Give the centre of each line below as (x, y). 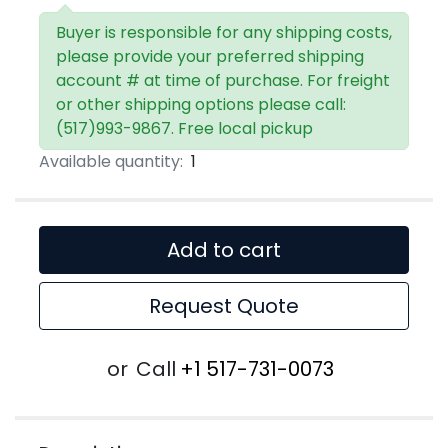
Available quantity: (111, 162)
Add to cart (224, 250)
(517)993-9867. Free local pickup (184, 129)
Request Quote (224, 306)
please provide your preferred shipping (210, 57)
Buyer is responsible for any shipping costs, (224, 33)
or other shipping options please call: (201, 105)
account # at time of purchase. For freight (223, 81)
